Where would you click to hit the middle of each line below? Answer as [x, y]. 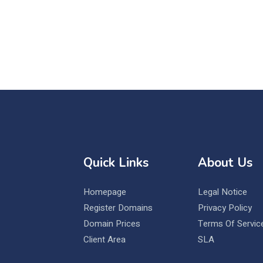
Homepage [104, 192]
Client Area [104, 240]
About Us [225, 163]
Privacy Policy [225, 208]
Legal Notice [222, 192]
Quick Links [116, 163]
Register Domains [118, 208]
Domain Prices [112, 224]
